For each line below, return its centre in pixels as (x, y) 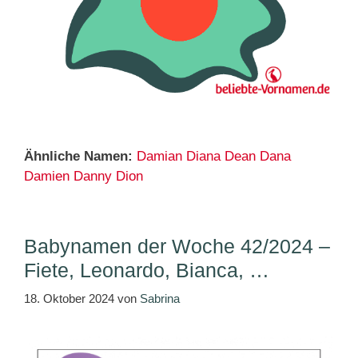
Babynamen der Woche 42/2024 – (177, 246)
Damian (159, 156)
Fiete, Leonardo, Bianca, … (147, 270)
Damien (47, 176)
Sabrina (160, 299)
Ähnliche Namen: (78, 156)
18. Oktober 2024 (69, 299)
